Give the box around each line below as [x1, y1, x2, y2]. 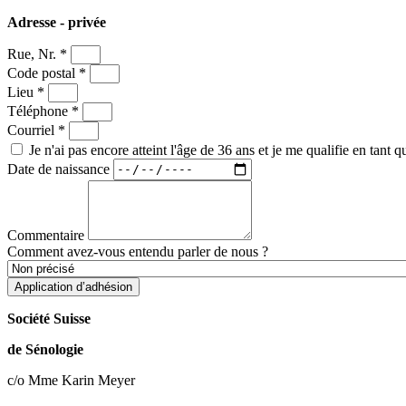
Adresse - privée [7, 14, 106, 30]
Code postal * [7, 64, 90, 81]
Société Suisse [7, 310, 91, 326]
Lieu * [7, 83, 48, 100]
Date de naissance [7, 160, 113, 177]
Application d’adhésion [14, 279, 132, 294]
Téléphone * [7, 102, 82, 119]
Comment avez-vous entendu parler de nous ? [7, 243, 268, 259]
